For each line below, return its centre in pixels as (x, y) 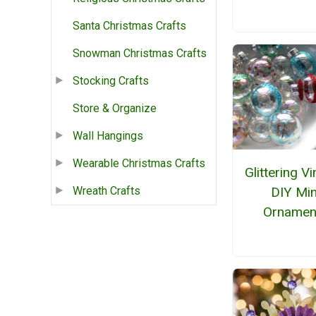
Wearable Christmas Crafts (139, 164)
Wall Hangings (108, 136)
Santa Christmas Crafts (129, 26)
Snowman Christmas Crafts (140, 54)
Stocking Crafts (111, 81)
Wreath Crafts (107, 191)
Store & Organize (115, 109)
